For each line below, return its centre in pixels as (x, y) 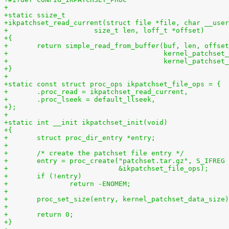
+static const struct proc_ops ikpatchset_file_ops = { (112, 84)
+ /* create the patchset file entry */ (110, 153)
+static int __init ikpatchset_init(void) (86, 122)
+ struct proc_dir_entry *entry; (96, 138)
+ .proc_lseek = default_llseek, (96, 99)
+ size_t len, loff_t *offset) (137, 30)
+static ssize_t (35, 15)
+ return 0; (55, 214)
